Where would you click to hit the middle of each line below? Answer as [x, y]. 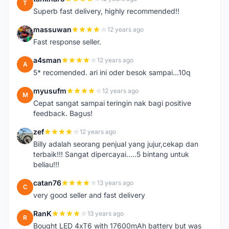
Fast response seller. [67, 42]
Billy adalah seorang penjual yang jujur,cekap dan [116, 144]
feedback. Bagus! [63, 113]
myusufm [50, 91]
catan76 [47, 183]
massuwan [52, 29]
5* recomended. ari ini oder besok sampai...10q [112, 72]
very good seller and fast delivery [89, 195]
